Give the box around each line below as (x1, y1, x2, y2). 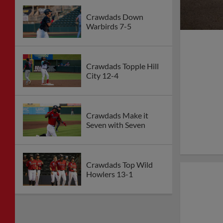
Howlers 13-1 (86, 169, 133, 179)
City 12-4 (86, 71, 118, 81)
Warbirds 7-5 (86, 21, 131, 31)
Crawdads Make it (86, 111, 148, 120)
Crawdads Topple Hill (86, 61, 159, 71)
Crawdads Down (86, 12, 143, 22)
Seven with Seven (86, 120, 145, 130)
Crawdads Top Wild (86, 159, 153, 169)
